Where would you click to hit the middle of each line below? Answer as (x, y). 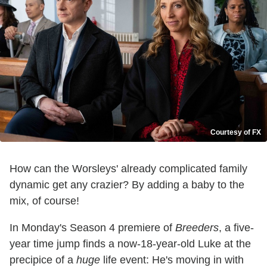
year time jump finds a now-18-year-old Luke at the (130, 243)
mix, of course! (44, 201)
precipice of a (43, 260)
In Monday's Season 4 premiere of (92, 227)
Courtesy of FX (236, 132)
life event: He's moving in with (172, 260)
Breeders (197, 227)
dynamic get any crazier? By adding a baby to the (127, 184)
